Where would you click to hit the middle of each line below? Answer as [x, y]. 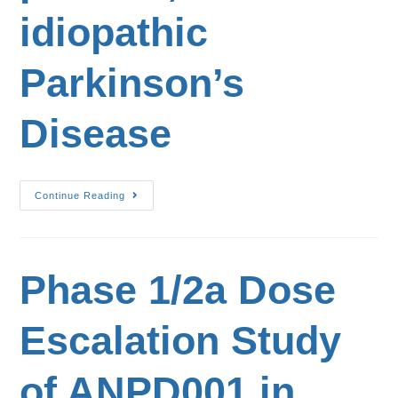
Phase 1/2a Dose [178, 290]
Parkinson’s [132, 83]
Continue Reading [80, 195]
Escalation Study [181, 341]
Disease [96, 134]
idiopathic [114, 32]
